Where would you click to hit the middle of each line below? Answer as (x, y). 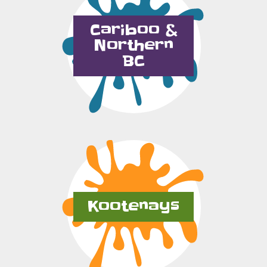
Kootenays (133, 207)
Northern (133, 46)
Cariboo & (133, 30)
